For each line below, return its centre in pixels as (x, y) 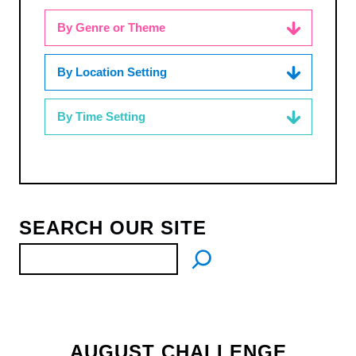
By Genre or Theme (111, 28)
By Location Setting (112, 72)
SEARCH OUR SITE (113, 227)
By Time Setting (101, 117)
